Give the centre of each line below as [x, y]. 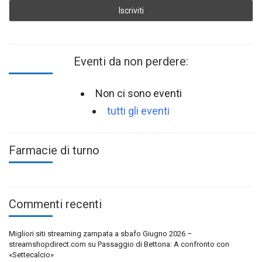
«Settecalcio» [31, 255]
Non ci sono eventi [138, 94]
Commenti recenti [55, 204]
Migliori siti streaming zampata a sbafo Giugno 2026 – [101, 234]
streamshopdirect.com [47, 244]
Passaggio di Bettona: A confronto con [163, 244]
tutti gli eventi [138, 111]
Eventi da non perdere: [131, 62]
